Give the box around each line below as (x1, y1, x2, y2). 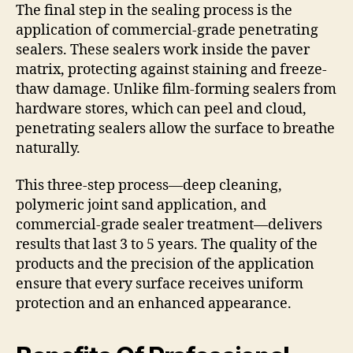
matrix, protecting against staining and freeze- (16, 60, 327, 79)
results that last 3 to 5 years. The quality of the (16, 236, 318, 255)
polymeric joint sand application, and (16, 196, 266, 215)
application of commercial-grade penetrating (16, 20, 318, 39)
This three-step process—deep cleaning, (16, 176, 282, 195)
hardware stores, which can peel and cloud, (16, 99, 307, 118)
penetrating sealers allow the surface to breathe (16, 119, 335, 138)
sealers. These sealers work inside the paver (16, 40, 310, 59)
